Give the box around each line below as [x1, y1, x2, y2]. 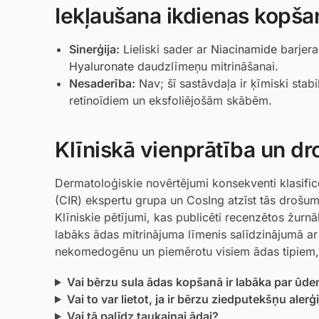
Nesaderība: [69, 75, 135, 90]
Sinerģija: [69, 41, 120, 56]
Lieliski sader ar [120, 41, 211, 56]
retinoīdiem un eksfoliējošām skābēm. [69, 93, 272, 108]
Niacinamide [211, 41, 277, 56]
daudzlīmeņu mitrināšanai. [134, 58, 278, 73]
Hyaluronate [69, 58, 134, 73]
